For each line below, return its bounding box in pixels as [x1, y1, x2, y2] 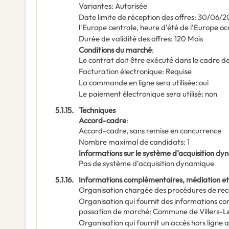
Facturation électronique [79, 66, 162, 77]
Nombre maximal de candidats [79, 137, 184, 147]
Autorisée [115, 1, 147, 11]
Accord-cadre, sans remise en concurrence [79, 126, 221, 136]
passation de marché [79, 207, 149, 217]
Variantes [79, 1, 111, 11]
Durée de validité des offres [79, 34, 171, 44]
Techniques [79, 105, 116, 116]
